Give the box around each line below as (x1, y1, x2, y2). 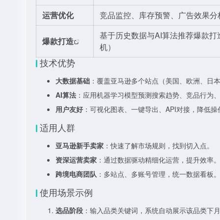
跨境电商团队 (55, 169, 97, 179)
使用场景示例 (40, 186, 93, 198)
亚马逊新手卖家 (55, 140, 104, 150)
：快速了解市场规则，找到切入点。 (104, 140, 214, 150)
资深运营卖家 (55, 155, 97, 165)
